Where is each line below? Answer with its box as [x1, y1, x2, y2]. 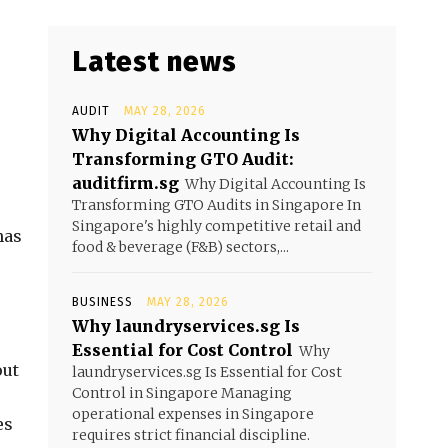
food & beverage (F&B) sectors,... [72, 238, 289, 256]
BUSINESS [72, 295, 133, 309]
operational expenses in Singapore [72, 405, 314, 423]
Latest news [72, 45, 237, 78]
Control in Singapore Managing [72, 384, 292, 402]
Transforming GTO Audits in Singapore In [72, 196, 361, 214]
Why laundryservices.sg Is [72, 316, 300, 336]
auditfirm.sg [72, 173, 179, 193]
